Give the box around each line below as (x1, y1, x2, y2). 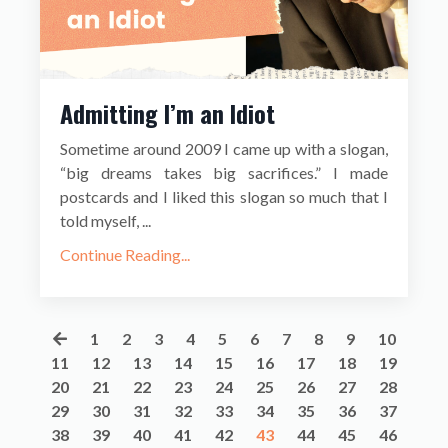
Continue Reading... (60, 245, 190, 265)
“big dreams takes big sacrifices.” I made (60, 163, 388, 183)
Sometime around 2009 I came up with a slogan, (60, 139, 388, 159)
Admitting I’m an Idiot (60, 95, 275, 132)
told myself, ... (60, 211, 151, 231)
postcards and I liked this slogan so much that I (60, 187, 388, 207)
